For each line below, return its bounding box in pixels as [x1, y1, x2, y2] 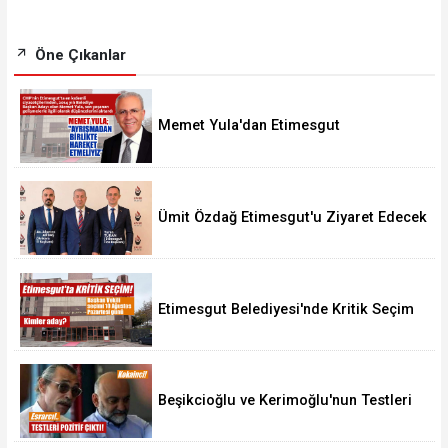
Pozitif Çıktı [158, 410, 238, 428]
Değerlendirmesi [158, 135, 270, 153]
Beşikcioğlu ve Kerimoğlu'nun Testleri [158, 392, 413, 410]
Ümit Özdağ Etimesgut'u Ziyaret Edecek [158, 208, 428, 226]
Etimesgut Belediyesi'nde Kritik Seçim [158, 300, 415, 318]
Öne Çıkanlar [30, 46, 126, 65]
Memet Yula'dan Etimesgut [158, 117, 341, 135]
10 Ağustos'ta [158, 318, 252, 336]
